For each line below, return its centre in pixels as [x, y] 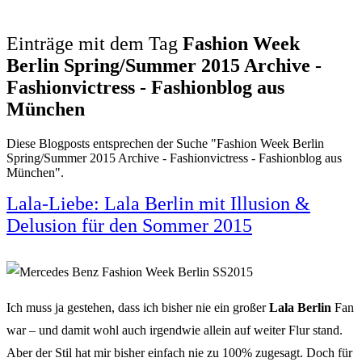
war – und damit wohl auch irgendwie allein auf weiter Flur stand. [175, 330]
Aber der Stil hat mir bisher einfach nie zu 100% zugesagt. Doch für [179, 352]
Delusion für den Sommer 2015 [129, 225]
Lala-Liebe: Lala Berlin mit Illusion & [158, 203]
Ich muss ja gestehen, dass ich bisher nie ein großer [138, 307]
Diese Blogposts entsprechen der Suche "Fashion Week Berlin [165, 143]
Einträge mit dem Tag [95, 43]
